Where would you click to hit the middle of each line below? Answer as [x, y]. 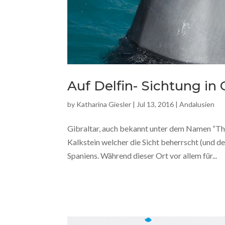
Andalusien [197, 104]
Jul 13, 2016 [155, 104]
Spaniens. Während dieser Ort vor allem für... [142, 156]
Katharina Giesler [104, 104]
